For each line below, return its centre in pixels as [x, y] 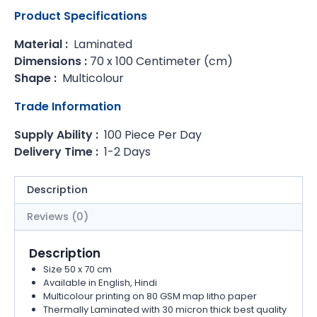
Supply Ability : [58, 134]
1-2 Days [126, 151]
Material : [42, 44]
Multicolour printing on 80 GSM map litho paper [150, 296]
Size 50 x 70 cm [77, 269]
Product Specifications [81, 16]
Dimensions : [51, 61]
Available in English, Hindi [100, 282]
